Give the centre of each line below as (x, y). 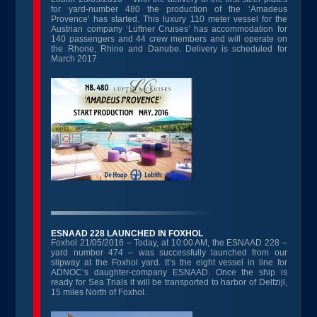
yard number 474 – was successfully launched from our (169, 253)
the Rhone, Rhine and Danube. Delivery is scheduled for (169, 49)
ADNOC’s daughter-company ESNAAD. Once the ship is (169, 272)
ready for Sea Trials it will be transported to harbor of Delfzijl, (169, 282)
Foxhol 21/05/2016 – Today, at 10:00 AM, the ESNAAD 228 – (169, 243)
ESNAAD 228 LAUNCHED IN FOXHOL (127, 234)
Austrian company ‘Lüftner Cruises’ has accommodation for (169, 29)
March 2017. (75, 59)
